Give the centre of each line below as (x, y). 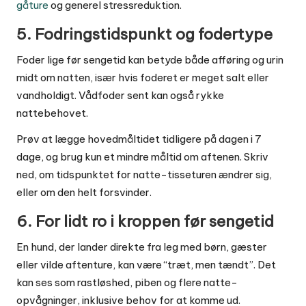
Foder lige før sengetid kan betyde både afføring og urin (150, 59)
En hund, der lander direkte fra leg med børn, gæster (142, 247)
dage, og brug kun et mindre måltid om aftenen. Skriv (142, 156)
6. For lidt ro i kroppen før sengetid (145, 221)
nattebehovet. (52, 113)
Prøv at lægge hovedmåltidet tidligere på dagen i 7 (139, 139)
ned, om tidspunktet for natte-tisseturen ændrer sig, (144, 174)
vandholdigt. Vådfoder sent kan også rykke (120, 95)
